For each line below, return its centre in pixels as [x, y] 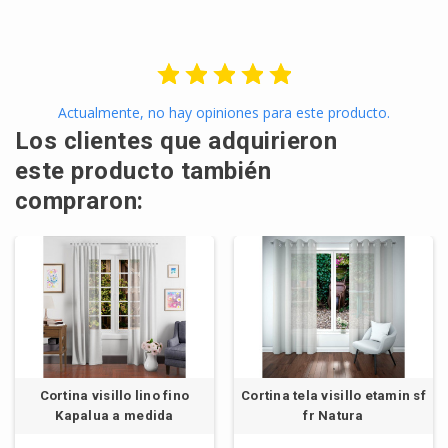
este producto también [143, 171]
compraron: [79, 201]
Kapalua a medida [114, 416]
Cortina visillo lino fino [114, 396]
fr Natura [333, 416]
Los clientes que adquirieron [176, 141]
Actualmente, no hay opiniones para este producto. [224, 113]
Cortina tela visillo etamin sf [333, 396]
